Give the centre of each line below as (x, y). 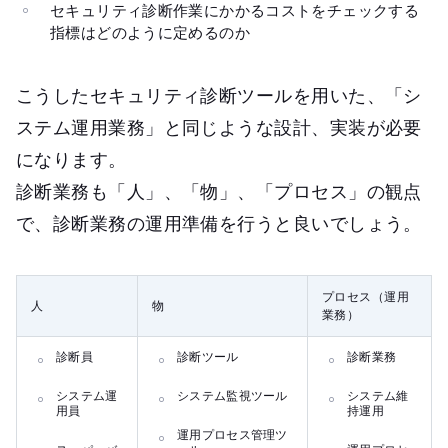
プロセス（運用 (366, 296)
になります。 (71, 158)
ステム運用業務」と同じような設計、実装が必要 (219, 126)
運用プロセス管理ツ (232, 434)
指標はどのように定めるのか (150, 31)
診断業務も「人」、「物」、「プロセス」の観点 (219, 190)
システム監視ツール (232, 395)
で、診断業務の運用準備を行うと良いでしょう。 (219, 222)
